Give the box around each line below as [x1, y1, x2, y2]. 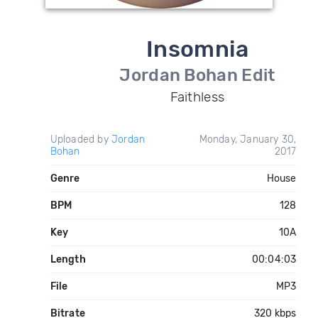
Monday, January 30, [199, 133, 297, 146]
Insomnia [146, 35, 249, 62]
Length [50, 253, 86, 265]
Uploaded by [50, 133, 111, 146]
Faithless [170, 89, 225, 105]
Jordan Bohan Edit [119, 65, 275, 85]
